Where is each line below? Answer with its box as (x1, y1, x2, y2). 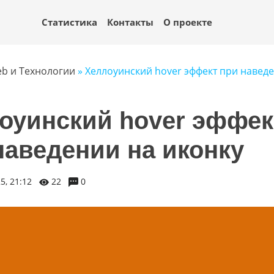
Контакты (106, 16, 154, 29)
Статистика (41, 16, 97, 29)
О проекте (163, 16, 212, 29)
